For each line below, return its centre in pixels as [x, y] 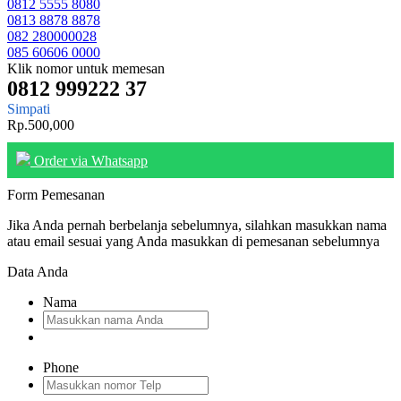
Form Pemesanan [56, 194]
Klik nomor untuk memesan [86, 68]
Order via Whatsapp [89, 160]
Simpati [29, 108]
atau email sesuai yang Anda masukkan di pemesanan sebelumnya [193, 241]
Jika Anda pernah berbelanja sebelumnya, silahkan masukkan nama [197, 225]
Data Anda [38, 271]
